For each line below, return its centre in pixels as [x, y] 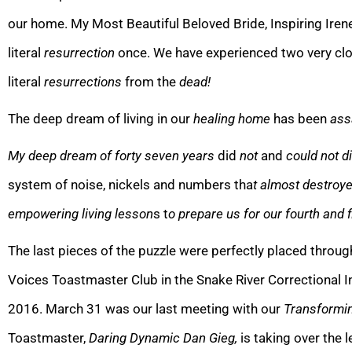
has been [302, 118]
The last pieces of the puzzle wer [104, 250]
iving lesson [119, 213]
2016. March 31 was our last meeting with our [146, 308]
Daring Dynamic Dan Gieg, [163, 337]
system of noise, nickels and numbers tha [130, 184]
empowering [45, 213]
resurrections [83, 81]
